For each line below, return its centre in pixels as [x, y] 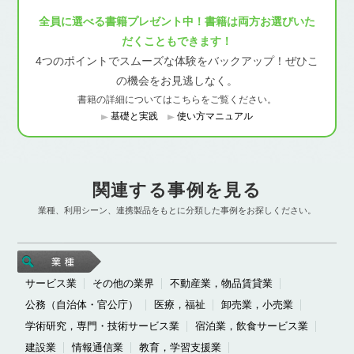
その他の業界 [124, 284]
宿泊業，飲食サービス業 [252, 326]
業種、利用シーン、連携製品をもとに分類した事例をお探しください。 [177, 211]
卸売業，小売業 [258, 305]
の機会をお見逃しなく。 [177, 81]
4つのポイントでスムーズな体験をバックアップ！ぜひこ [177, 61]
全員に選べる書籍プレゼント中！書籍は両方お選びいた [177, 22]
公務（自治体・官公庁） [82, 305]
